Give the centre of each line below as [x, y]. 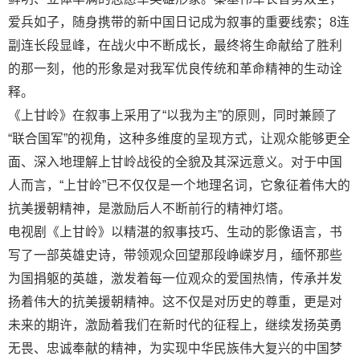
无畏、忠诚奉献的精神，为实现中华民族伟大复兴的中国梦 [175, 349]
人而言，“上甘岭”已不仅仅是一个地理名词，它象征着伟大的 [179, 186]
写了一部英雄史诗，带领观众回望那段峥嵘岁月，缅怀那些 [175, 256]
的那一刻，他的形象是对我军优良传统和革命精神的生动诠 [175, 69]
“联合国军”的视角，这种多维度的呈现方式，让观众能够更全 [179, 139]
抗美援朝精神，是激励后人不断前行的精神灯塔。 [149, 209]
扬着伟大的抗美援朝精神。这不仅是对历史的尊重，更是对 [175, 302]
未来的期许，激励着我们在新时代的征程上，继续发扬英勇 [175, 325]
